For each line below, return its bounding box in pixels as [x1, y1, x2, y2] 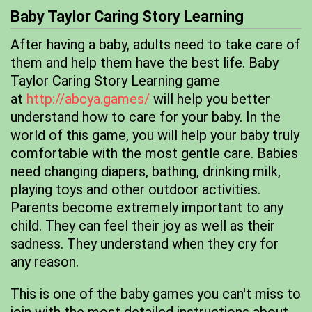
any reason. [10, 253, 79, 270]
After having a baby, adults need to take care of [10, 36, 300, 53]
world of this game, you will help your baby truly [10, 127, 299, 143]
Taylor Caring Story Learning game [10, 72, 220, 89]
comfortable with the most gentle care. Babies [10, 145, 298, 162]
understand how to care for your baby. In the [10, 109, 281, 125]
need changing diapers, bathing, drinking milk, [10, 163, 281, 180]
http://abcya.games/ [26, 91, 150, 107]
